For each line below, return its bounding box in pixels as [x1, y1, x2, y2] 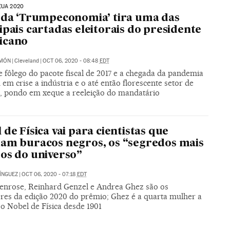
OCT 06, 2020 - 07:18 [21, 171, 77, 178]
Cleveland [14, 57, 39, 65]
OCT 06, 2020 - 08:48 [42, 57, 100, 65]
